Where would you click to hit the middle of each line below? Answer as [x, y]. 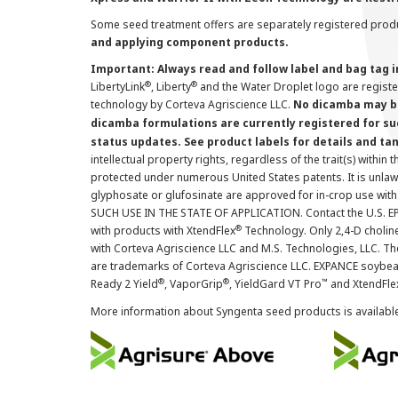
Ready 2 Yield [124, 284]
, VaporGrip [194, 284]
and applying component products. [190, 42]
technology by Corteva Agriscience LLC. [192, 104]
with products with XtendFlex [163, 231]
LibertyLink [118, 87]
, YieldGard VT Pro [275, 284]
